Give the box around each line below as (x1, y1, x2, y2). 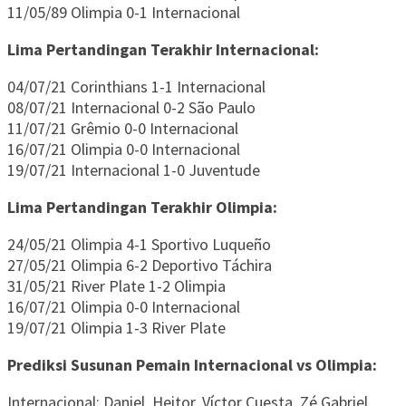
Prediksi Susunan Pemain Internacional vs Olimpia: (7, 354, 377, 376)
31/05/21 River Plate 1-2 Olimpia (7, 275, 226, 297)
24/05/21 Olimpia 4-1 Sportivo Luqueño (7, 234, 271, 256)
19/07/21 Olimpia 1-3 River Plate (7, 317, 226, 339)
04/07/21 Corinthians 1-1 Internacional (7, 76, 266, 98)
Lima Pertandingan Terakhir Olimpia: (7, 197, 277, 218)
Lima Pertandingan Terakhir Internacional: (7, 39, 319, 61)
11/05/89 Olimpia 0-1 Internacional (7, 2, 240, 24)
